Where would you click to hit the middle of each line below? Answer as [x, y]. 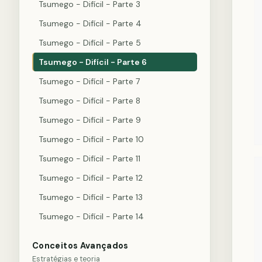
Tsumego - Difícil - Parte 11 [89, 158]
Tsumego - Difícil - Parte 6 [93, 62]
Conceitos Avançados [80, 246]
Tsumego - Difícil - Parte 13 [91, 197]
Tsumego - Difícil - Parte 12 [91, 178]
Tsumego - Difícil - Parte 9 [90, 120]
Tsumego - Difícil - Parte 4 [90, 23]
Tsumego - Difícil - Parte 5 [90, 43]
